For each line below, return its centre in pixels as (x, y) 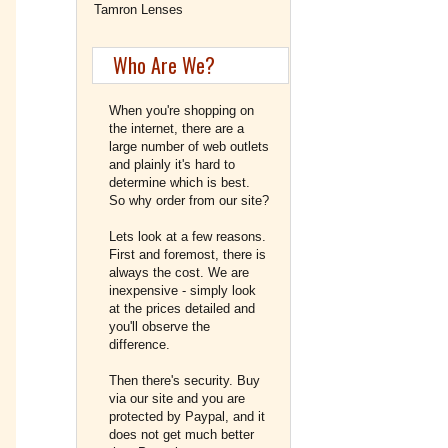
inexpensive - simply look (182, 290)
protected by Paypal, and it (187, 416)
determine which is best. (179, 182)
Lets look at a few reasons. (187, 236)
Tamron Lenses (138, 9)
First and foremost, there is (187, 254)
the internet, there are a (176, 128)
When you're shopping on (181, 110)
